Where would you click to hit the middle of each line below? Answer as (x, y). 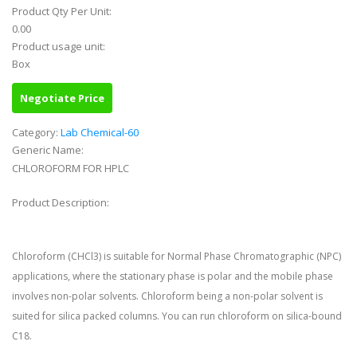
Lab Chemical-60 (100, 133)
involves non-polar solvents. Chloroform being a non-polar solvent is (167, 296)
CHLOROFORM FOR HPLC (71, 169)
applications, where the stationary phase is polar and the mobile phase (173, 277)
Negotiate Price (62, 98)
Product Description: (62, 203)
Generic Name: (49, 150)
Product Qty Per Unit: (63, 12)
